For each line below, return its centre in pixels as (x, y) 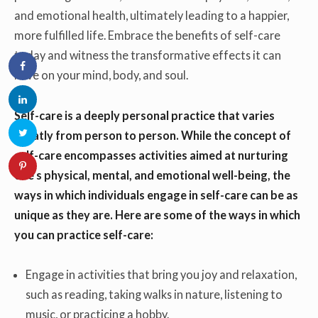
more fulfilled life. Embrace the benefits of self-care (147, 35)
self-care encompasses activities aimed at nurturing (151, 155)
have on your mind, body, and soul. (101, 75)
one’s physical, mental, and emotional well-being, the (152, 175)
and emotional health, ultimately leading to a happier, (152, 16)
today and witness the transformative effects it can (148, 55)
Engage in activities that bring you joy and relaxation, (161, 275)
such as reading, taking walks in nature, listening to (154, 295)
